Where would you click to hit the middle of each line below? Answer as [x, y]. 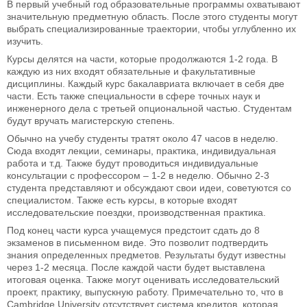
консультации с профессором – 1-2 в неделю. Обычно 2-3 [138, 176]
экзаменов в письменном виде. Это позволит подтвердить [137, 243]
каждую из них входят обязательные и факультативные [131, 72]
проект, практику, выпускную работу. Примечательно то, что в [145, 292]
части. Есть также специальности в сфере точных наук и [134, 96]
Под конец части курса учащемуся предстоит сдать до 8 [133, 231]
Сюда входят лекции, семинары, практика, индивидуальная [142, 151]
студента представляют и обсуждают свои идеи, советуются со [149, 188]
